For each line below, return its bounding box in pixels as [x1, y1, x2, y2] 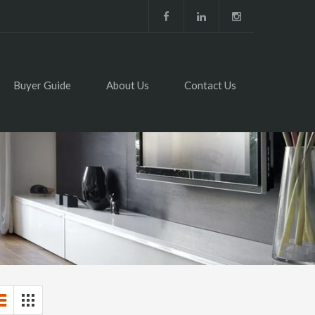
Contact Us [184, 79, 236, 91]
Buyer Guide [13, 79, 71, 91]
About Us [106, 79, 149, 91]
